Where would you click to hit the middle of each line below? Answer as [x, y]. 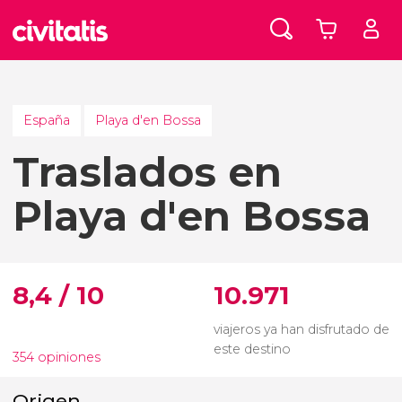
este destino [252, 349]
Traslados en [147, 172]
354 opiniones [57, 357]
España [46, 121]
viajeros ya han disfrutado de [301, 329]
